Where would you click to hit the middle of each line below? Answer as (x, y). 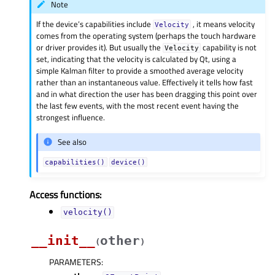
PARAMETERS (75, 261)
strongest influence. (71, 117)
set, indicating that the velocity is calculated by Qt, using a (137, 59)
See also (72, 142)
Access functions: (65, 194)
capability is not (229, 47)
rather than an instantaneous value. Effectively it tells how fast (145, 82)
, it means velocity (223, 24)
